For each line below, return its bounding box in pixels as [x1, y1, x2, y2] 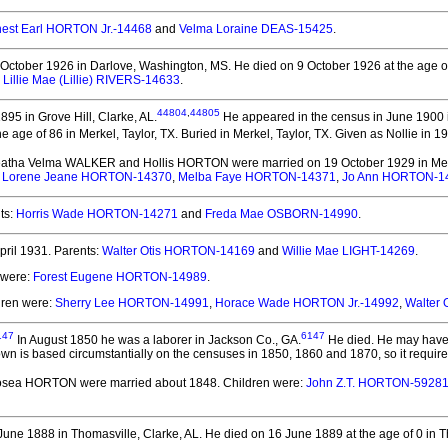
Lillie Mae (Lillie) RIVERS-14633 [3, 73, 180, 87]
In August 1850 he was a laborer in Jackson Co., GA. [14, 333, 301, 347]
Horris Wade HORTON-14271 [16, 207, 178, 221]
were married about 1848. [77, 376, 220, 390]
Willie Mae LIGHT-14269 [282, 244, 415, 258]
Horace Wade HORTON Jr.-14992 [215, 296, 399, 310]
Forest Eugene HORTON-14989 [33, 270, 207, 284]
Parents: [51, 244, 102, 258]
